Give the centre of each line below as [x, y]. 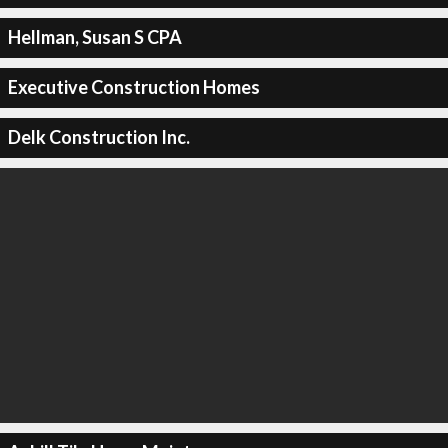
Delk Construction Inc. [98, 137]
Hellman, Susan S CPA [94, 37]
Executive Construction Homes [133, 87]
